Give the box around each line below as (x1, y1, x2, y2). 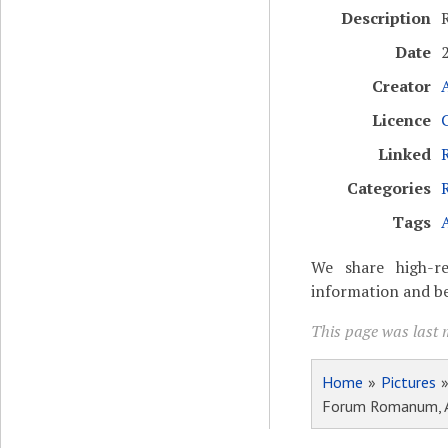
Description (340, 7, 431, 29)
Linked (377, 143, 431, 165)
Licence (371, 109, 431, 131)
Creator (371, 75, 431, 97)
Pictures (381, 372, 436, 392)
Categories (346, 177, 431, 199)
